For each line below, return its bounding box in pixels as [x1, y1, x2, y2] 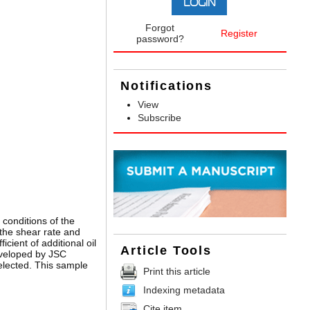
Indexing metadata [143, 284, 226, 295]
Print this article [143, 266, 211, 277]
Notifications [120, 79, 212, 93]
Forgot [145, 22, 175, 34]
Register [220, 28, 257, 39]
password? [136, 33, 184, 45]
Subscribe [138, 112, 182, 124]
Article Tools [120, 244, 212, 258]
